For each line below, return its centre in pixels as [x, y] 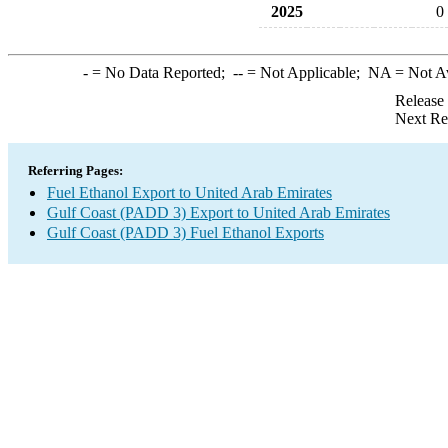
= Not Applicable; [305, 72]
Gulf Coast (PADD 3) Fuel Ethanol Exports [185, 232]
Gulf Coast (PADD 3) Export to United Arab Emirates [218, 212]
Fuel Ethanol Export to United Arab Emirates [189, 192]
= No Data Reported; [160, 72]
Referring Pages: [75, 170]
